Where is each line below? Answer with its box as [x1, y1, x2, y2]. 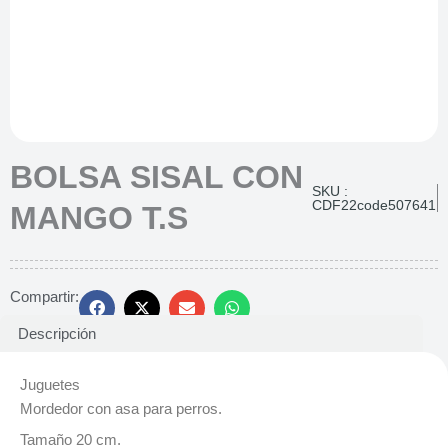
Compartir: [10, 288, 79, 305]
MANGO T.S [10, 199, 188, 236]
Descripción [17, 326, 96, 343]
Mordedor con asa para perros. [20, 400, 222, 417]
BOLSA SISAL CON [10, 158, 303, 195]
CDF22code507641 [311, 196, 436, 213]
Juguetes [20, 376, 80, 393]
